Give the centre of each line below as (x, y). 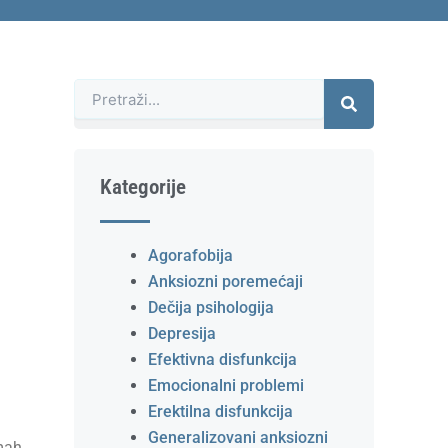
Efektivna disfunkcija (222, 359)
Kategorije (143, 187)
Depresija (182, 333)
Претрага (104, 91)
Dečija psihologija (211, 307)
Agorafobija (190, 255)
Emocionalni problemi (226, 385)
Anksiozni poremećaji (225, 281)
